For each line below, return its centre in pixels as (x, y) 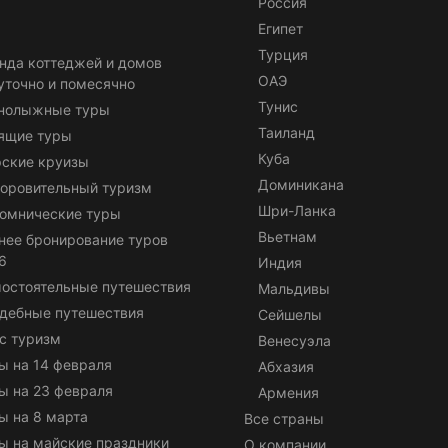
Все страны (284, 418)
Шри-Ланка (297, 210)
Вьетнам (287, 236)
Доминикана (301, 184)
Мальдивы (294, 288)
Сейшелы (290, 314)
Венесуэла (294, 340)
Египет (280, 28)
